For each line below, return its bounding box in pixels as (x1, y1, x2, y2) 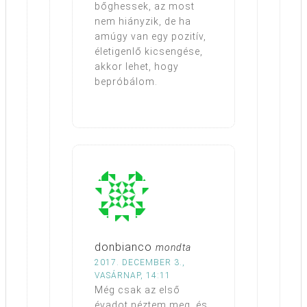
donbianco (95, 240, 152, 254)
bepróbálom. (95, 75, 158, 87)
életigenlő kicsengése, (95, 45, 203, 57)
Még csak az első (95, 284, 180, 295)
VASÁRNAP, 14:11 (95, 270, 171, 280)
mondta (156, 241, 191, 253)
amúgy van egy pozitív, (95, 30, 206, 42)
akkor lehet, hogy (95, 60, 179, 72)
